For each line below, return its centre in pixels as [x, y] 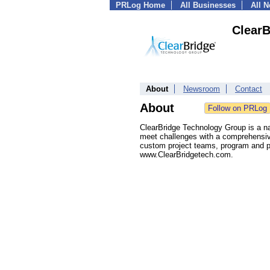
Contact [249, 89]
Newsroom [202, 89]
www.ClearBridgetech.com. [187, 155]
